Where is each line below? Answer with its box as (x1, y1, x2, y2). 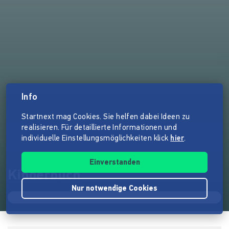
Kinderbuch (8, 169, 81, 184)
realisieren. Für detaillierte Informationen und (21, 124, 177, 132)
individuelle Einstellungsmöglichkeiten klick (21, 135, 171, 143)
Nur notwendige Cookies (72, 185, 157, 193)
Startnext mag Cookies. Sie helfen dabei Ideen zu (21, 113, 190, 121)
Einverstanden (89, 159, 140, 167)
